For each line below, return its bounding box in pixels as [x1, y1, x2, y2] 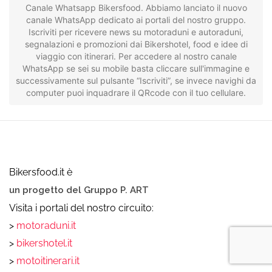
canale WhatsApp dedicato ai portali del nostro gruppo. [26, 14, 246, 25]
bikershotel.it [16, 237, 72, 249]
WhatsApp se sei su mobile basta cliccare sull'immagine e [22, 63, 250, 73]
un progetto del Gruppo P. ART [9, 184, 149, 195]
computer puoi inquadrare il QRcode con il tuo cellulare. [26, 87, 246, 98]
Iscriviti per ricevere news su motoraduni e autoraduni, [29, 26, 243, 37]
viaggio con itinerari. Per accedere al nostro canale [35, 50, 237, 61]
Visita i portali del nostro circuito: [9, 202, 154, 214]
